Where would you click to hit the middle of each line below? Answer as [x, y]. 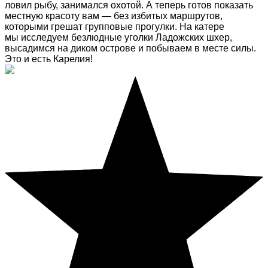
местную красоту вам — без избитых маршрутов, [114, 16]
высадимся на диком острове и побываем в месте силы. [130, 48]
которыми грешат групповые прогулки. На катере [115, 27]
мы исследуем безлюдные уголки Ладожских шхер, [118, 38]
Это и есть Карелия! [49, 59]
